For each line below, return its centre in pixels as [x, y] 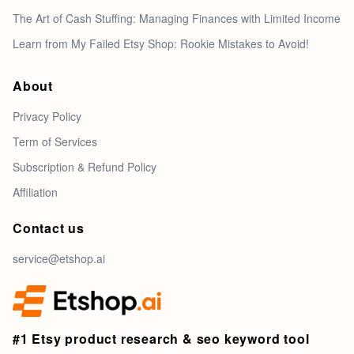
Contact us [49, 228]
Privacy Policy [47, 116]
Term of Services [55, 141]
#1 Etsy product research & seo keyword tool [161, 338]
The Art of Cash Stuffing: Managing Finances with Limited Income [177, 18]
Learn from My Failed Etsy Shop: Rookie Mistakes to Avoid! [161, 43]
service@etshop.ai [59, 258]
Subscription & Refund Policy [85, 166]
